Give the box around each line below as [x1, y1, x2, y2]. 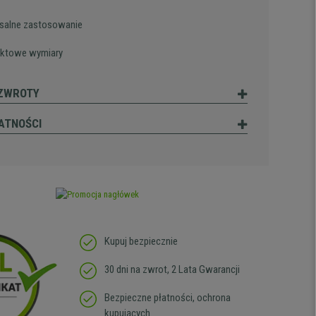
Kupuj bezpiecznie [104, 235, 178, 248]
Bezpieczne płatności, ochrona [104, 291, 231, 305]
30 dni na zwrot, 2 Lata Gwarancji [104, 263, 240, 276]
